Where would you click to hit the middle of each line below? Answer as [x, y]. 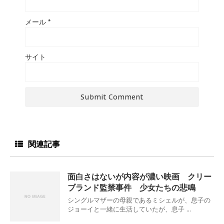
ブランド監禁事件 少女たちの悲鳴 [131, 188]
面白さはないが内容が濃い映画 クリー [139, 177]
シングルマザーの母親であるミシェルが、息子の [139, 200]
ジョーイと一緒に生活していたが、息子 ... [129, 209]
